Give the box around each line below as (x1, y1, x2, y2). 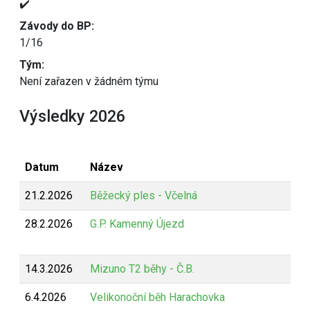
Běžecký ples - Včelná (90, 189, 197, 202)
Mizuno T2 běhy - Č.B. (90, 262, 194, 275)
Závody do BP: (19, 19, 94, 33)
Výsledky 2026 (19, 107, 125, 126)
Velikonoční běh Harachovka (90, 291, 225, 304)
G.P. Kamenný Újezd (90, 217, 184, 230)
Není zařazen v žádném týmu (19, 75, 158, 88)
